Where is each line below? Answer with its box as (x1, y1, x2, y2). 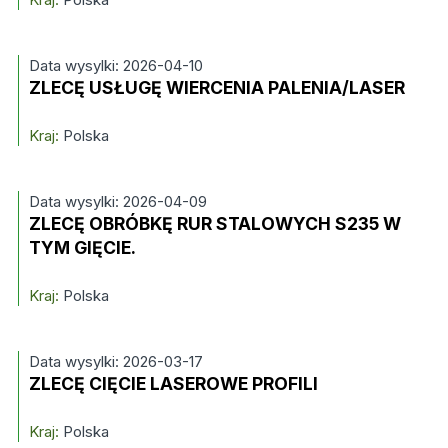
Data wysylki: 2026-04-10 (28, 56, 203, 75)
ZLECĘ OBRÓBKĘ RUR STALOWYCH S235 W (28, 213, 401, 234)
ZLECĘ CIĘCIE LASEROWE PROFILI (28, 373, 318, 394)
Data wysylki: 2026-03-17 (28, 352, 203, 371)
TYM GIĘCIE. (28, 237, 136, 258)
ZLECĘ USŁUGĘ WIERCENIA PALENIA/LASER (28, 77, 405, 98)
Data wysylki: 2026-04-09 (28, 192, 207, 211)
